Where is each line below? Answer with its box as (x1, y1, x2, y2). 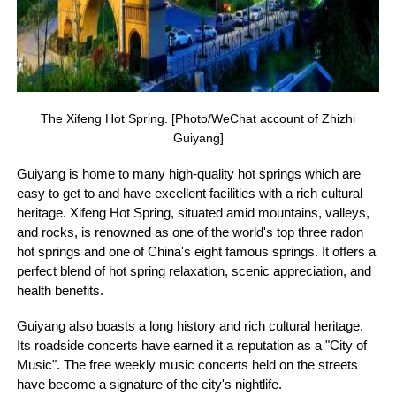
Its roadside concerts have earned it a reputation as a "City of (16, 339, 367, 354)
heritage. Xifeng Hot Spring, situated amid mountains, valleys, (16, 205, 369, 220)
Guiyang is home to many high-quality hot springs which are (16, 166, 361, 181)
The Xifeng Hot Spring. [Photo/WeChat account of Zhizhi (41, 110, 355, 126)
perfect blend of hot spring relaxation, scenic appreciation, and (16, 263, 371, 278)
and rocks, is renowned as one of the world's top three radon (16, 225, 363, 240)
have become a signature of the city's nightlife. (16, 377, 282, 392)
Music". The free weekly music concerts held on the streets (16, 358, 358, 373)
